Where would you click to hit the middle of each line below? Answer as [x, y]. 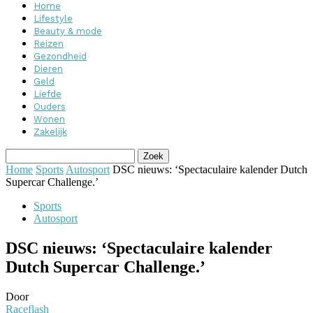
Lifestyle [53, 19]
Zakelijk [50, 132]
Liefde [48, 94]
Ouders [50, 107]
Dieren [48, 69]
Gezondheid [60, 56]
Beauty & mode [68, 31]
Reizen [49, 44]
